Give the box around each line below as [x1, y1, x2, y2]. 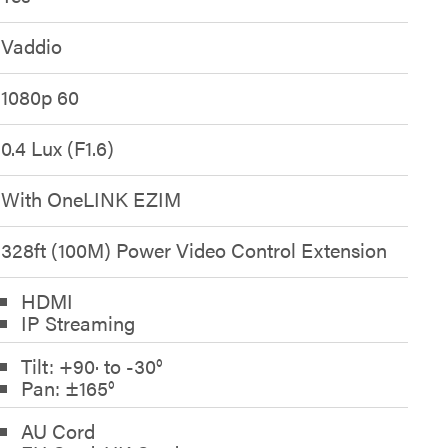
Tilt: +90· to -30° [20, 351, 162, 380]
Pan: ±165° [20, 373, 114, 402]
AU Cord [20, 416, 95, 445]
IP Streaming [20, 308, 135, 337]
